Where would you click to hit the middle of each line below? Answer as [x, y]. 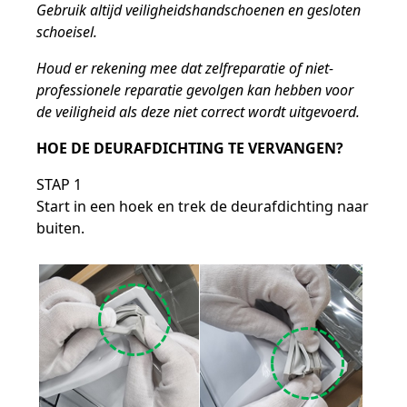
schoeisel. [67, 32]
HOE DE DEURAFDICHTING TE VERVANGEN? [190, 148]
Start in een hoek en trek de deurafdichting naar [203, 206]
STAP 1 [60, 184]
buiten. [61, 228]
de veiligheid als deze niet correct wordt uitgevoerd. [199, 112]
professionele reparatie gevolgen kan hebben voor [195, 90]
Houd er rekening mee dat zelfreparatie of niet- [185, 68]
